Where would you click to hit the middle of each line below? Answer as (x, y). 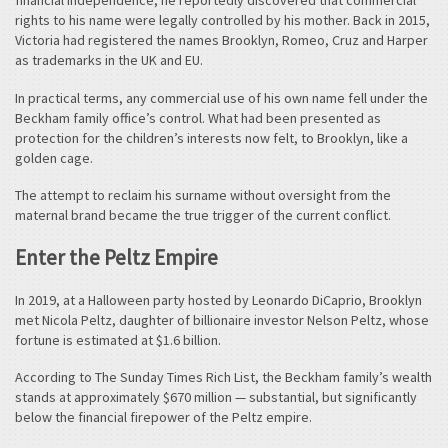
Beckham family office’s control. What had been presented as (198, 117)
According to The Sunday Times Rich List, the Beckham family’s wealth (223, 377)
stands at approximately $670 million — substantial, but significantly (216, 397)
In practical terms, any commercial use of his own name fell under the (221, 97)
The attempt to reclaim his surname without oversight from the (203, 195)
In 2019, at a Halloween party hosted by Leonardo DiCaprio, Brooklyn (218, 299)
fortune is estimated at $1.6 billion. (118, 339)
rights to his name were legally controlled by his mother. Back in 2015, (222, 20)
